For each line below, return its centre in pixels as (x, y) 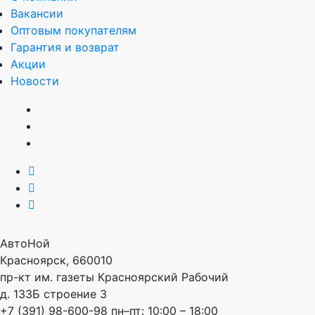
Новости (35, 81)
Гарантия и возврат (65, 47)
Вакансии (37, 13)
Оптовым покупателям (73, 30)
